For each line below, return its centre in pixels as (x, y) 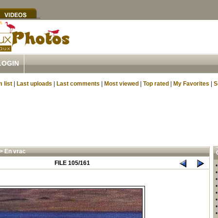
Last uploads (34, 84)
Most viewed (121, 84)
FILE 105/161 (72, 163)
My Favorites (191, 84)
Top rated (156, 84)
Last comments (78, 84)
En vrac (15, 151)
